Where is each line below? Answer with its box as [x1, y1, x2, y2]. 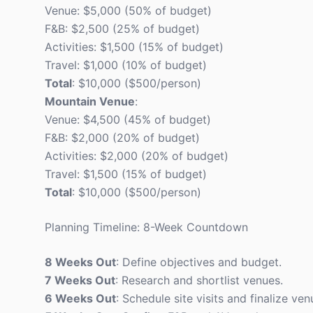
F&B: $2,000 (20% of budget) [45, 131, 200, 145]
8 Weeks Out [45, 255, 116, 269]
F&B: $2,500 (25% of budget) [45, 22, 200, 36]
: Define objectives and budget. [116, 255, 282, 269]
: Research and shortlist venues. [115, 273, 283, 287]
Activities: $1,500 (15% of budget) [45, 40, 224, 54]
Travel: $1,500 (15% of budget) [45, 167, 207, 181]
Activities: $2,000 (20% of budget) [45, 149, 228, 163]
